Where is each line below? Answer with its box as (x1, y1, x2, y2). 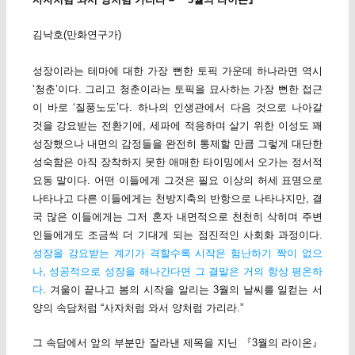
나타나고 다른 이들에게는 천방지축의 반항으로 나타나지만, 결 (32, 193, 323, 205)
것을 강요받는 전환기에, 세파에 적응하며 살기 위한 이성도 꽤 (32, 120, 323, 132)
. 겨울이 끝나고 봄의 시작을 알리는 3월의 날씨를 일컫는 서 (42, 284, 323, 296)
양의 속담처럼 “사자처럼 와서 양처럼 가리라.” (32, 302, 243, 315)
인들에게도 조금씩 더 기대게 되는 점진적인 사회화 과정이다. (32, 229, 323, 242)
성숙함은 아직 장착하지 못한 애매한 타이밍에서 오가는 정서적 (32, 156, 323, 169)
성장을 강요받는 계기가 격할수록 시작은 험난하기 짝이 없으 (32, 247, 323, 260)
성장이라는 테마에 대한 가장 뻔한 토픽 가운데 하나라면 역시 (32, 65, 323, 78)
